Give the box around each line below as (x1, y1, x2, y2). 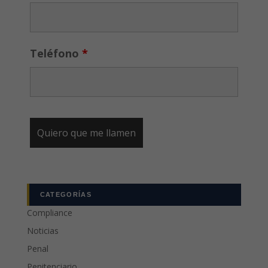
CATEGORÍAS (39, 190, 92, 198)
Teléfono (29, 45, 82, 60)
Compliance (26, 206, 72, 218)
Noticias (26, 224, 59, 236)
